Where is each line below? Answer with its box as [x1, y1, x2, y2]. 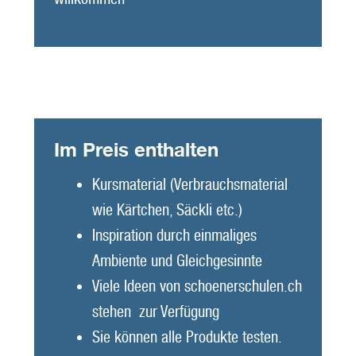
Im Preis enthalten [53, 138, 219, 162]
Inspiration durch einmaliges [91, 226, 257, 246]
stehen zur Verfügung [91, 302, 219, 322]
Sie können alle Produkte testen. [91, 327, 281, 347]
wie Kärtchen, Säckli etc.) [91, 200, 242, 220]
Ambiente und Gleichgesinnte [91, 251, 262, 271]
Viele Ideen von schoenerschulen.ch [91, 277, 302, 296]
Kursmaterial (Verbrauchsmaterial [91, 175, 288, 195]
